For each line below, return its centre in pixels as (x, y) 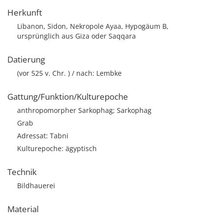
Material (23, 209)
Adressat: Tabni (43, 136)
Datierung (26, 59)
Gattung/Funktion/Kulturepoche (68, 97)
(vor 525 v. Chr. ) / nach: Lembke (69, 73)
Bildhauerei (36, 186)
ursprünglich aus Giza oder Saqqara (77, 36)
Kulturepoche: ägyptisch (57, 148)
